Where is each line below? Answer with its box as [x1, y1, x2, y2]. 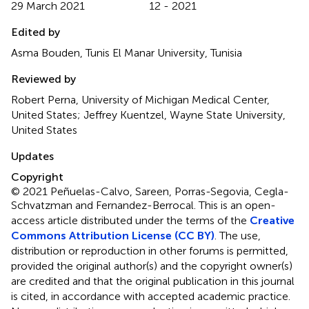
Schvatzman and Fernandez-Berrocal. [11, 198, 199, 212]
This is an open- [199, 198, 276, 212]
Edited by [11, 25, 60, 39]
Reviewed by [11, 72, 76, 86]
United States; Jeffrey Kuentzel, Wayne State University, [11, 108, 286, 121]
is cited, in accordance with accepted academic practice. [11, 289, 290, 303]
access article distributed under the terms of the [11, 213, 250, 227]
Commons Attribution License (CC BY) [11, 228, 215, 242]
